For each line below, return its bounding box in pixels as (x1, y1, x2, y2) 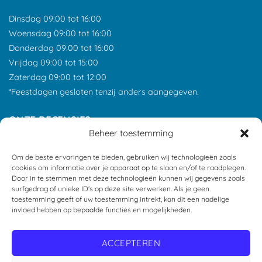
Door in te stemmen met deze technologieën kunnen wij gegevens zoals (12, 174, 245, 183)
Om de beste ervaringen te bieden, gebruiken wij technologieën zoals (12, 153, 236, 162)
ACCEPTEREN (101, 237, 161, 249)
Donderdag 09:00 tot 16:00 (9, 42, 114, 53)
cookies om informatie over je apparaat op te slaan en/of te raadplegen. (12, 163, 246, 173)
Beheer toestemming (89, 127, 173, 139)
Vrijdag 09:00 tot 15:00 (9, 57, 98, 68)
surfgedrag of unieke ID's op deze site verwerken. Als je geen (12, 184, 209, 194)
